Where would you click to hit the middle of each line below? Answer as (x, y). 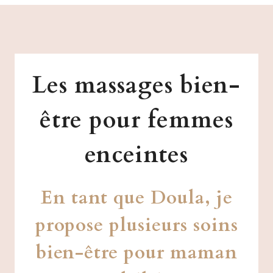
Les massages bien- (136, 85)
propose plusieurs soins (136, 225)
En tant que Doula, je (136, 197)
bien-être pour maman (136, 252)
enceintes (136, 154)
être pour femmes (136, 120)
